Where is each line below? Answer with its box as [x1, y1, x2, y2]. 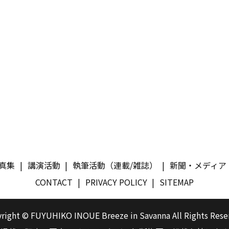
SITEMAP [159, 176, 194, 189]
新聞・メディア [169, 158, 226, 171]
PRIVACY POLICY [85, 176, 147, 189]
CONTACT [35, 176, 73, 189]
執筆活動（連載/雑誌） [72, 158, 157, 171]
